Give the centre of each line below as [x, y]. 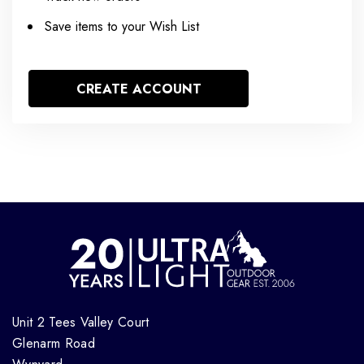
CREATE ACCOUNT [139, 89]
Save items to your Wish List [122, 26]
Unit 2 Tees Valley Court [81, 322]
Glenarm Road [54, 343]
